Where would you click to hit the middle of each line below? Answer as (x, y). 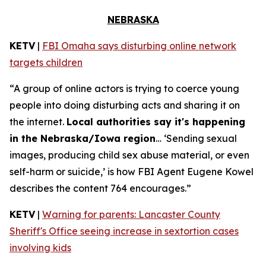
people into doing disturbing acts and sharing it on (125, 105)
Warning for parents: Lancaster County (131, 214)
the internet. (38, 122)
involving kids (40, 248)
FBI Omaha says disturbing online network (139, 46)
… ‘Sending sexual (196, 138)
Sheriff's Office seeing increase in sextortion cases (124, 231)
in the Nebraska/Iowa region (83, 138)
